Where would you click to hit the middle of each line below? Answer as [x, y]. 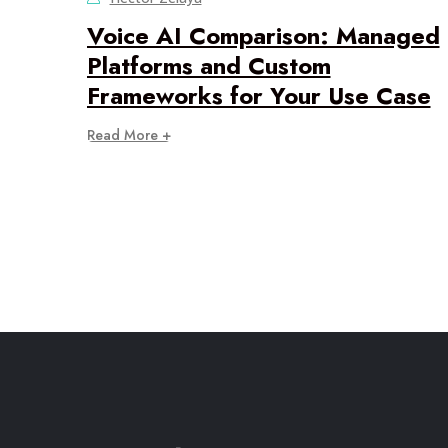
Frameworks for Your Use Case [258, 96]
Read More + [128, 135]
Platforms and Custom [208, 66]
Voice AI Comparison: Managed [263, 36]
